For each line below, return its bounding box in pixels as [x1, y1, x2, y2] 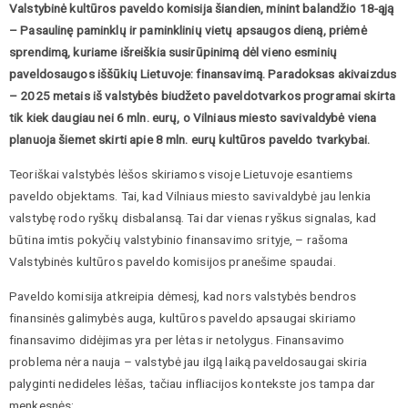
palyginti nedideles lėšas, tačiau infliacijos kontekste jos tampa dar [9, 375, 376, 391]
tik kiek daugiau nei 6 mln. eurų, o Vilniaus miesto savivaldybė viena [9, 110, 377, 126]
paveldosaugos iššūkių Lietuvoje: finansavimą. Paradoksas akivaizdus [9, 66, 397, 82]
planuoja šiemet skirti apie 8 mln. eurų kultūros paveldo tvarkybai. [9, 132, 371, 148]
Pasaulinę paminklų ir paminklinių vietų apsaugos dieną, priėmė [20, 23, 367, 38]
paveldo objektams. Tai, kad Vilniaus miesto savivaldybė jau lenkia [9, 188, 371, 203]
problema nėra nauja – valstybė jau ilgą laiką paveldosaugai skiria [9, 353, 367, 369]
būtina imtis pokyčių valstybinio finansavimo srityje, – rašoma [9, 231, 349, 247]
